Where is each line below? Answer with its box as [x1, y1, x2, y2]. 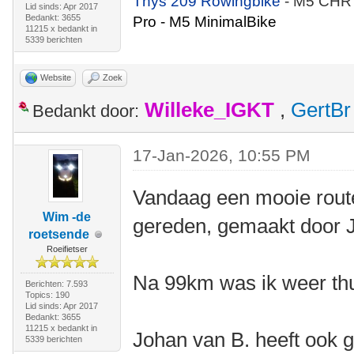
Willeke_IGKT [145, 99, 274, 121]
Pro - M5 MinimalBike [133, 13, 277, 30]
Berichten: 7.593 [24, 279, 88, 288]
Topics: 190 [24, 290, 70, 299]
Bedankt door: [32, 101, 139, 121]
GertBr [291, 99, 351, 121]
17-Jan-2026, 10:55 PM [133, 146, 311, 164]
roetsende [28, 228, 90, 241]
